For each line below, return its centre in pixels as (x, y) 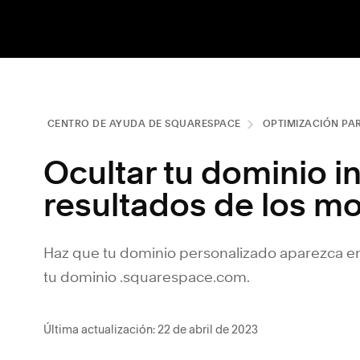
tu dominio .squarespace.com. (147, 278)
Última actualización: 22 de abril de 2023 (151, 329)
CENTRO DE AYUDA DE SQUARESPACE (144, 125)
